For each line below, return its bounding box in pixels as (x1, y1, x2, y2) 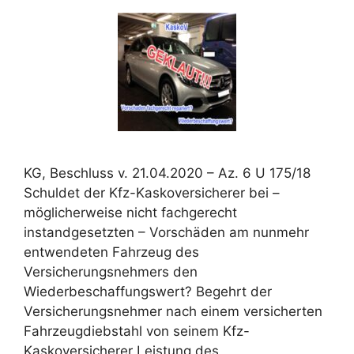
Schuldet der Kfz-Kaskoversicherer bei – (24, 185, 280, 201)
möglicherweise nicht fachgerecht (24, 205, 237, 221)
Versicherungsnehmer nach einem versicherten (24, 303, 322, 320)
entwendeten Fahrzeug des (24, 244, 199, 261)
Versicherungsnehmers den (24, 264, 198, 281)
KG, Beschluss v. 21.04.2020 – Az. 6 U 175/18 (24, 165, 314, 182)
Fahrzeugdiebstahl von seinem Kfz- (24, 323, 250, 340)
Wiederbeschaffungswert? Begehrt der (24, 284, 272, 300)
